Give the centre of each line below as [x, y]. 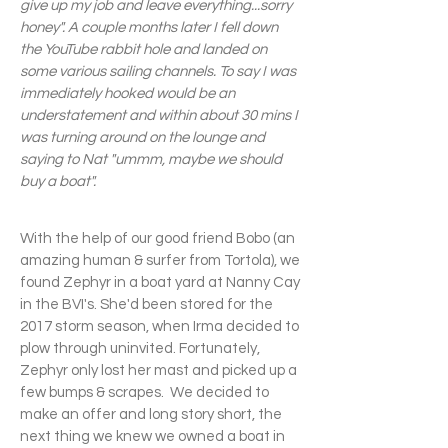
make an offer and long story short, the [151, 414]
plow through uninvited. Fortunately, [140, 348]
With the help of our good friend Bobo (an [157, 238]
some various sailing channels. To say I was [158, 71]
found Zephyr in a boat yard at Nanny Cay [160, 282]
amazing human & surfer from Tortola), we [160, 260]
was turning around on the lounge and [142, 137]
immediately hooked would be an [127, 93]
